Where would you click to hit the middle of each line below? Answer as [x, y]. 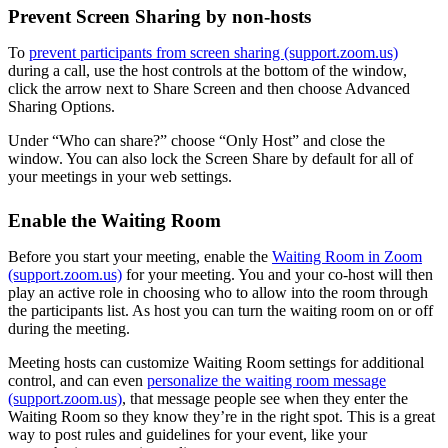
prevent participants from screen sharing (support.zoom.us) [213, 52]
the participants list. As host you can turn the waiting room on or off [220, 310]
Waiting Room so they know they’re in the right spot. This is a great [221, 416]
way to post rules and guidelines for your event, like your [187, 434]
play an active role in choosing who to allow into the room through [218, 292]
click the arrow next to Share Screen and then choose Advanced [209, 88]
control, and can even [77, 380]
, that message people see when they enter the [265, 398]
